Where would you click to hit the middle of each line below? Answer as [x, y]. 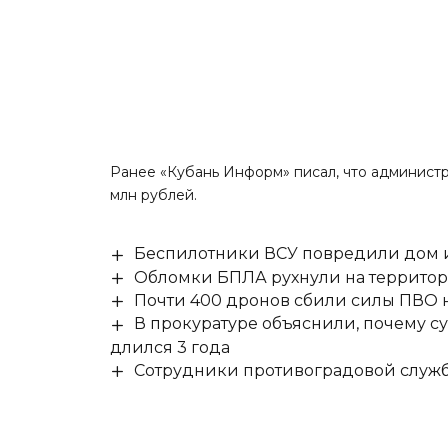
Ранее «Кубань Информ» [202, 172]
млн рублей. [154, 195]
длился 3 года [170, 347]
